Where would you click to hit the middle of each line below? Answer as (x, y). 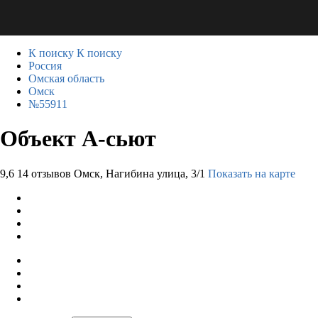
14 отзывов (44, 173)
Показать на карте (252, 173)
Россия (45, 66)
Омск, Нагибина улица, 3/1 (139, 173)
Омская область (66, 78)
